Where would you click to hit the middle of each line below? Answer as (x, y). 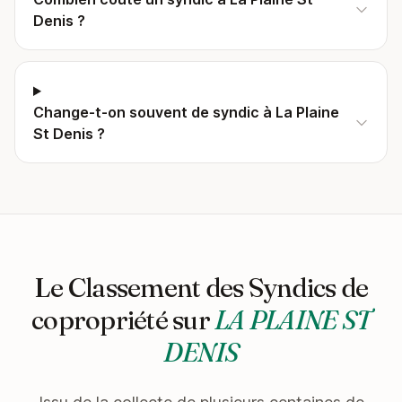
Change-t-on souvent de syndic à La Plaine (186, 112)
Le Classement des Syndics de (201, 288)
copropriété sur (123, 320)
